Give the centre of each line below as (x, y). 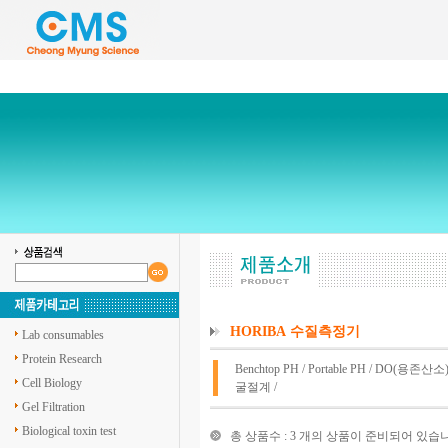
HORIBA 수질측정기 (295, 331)
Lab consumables (63, 335)
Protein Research (62, 359)
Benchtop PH (267, 369)
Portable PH (337, 369)
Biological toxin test (69, 431)
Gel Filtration (53, 407)
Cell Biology (52, 383)
